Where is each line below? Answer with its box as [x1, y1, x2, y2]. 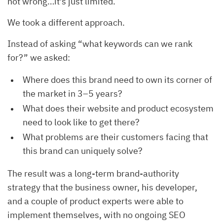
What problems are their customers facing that [23, 131, 208, 143]
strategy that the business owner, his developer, [7, 182, 197, 193]
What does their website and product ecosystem [23, 103, 214, 114]
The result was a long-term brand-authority [7, 168, 179, 180]
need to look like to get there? [23, 116, 140, 128]
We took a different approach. [7, 17, 125, 29]
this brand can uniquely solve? [23, 145, 143, 157]
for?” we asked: [7, 52, 70, 64]
